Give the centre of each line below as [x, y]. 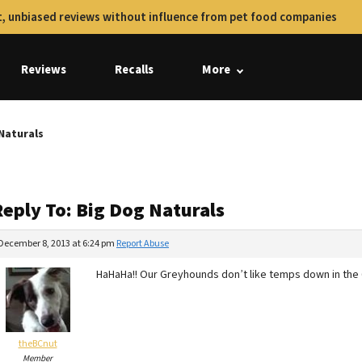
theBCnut [38, 344]
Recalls [134, 70]
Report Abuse [143, 244]
